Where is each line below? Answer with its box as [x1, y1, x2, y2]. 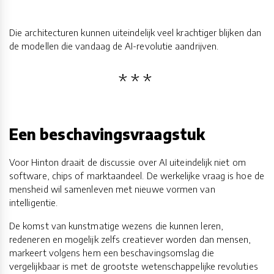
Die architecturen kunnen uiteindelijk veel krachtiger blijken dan [9, 26, 262, 38]
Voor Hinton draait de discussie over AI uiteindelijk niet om [9, 157, 246, 168]
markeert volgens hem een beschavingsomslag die [9, 247, 214, 259]
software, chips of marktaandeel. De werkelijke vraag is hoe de [9, 170, 264, 182]
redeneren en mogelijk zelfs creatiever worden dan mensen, [9, 234, 251, 245]
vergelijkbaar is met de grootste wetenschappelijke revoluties [9, 261, 258, 272]
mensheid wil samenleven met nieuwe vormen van [9, 183, 215, 195]
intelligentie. [9, 197, 58, 209]
